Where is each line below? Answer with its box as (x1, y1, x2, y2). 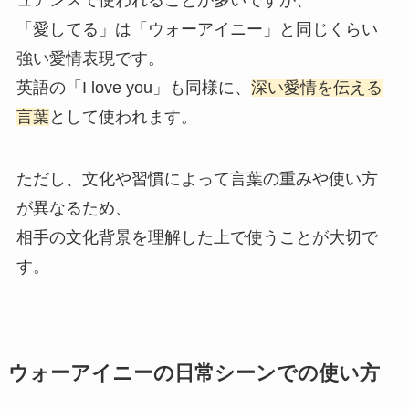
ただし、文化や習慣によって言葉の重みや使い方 (16, 169, 378, 188)
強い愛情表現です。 (16, 49, 164, 68)
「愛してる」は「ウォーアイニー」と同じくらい (16, 20, 378, 39)
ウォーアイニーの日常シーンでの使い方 (7, 362, 380, 384)
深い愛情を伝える (250, 79, 383, 98)
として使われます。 (48, 108, 197, 127)
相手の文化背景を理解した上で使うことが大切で (16, 227, 378, 246)
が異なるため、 (16, 198, 131, 217)
